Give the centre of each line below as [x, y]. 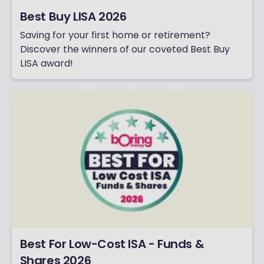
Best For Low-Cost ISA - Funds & [112, 244]
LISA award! [46, 63]
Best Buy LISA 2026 [73, 16]
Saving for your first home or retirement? [115, 35]
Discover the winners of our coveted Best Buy [125, 49]
